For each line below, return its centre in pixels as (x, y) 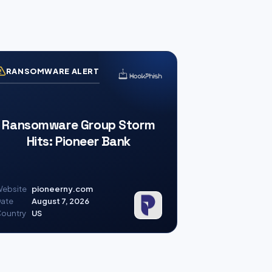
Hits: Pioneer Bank (79, 141)
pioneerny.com (62, 189)
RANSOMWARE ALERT (53, 71)
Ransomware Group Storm (79, 125)
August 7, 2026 (60, 201)
